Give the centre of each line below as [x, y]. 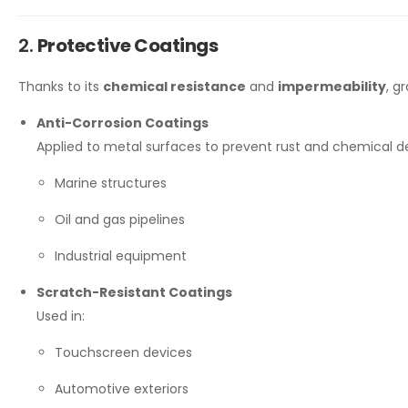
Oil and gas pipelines [120, 220]
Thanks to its [61, 87]
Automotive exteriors [122, 389]
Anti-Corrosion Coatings [122, 123]
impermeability [332, 87]
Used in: [61, 316]
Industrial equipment [121, 256]
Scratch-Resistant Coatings [134, 293]
